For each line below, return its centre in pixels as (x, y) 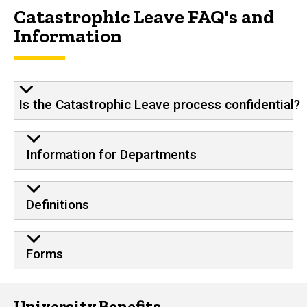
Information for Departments (111, 154)
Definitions (57, 204)
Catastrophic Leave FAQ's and (144, 17)
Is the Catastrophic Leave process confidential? (160, 104)
